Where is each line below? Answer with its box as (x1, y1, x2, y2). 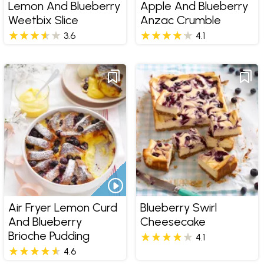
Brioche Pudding (8, 228, 90, 243)
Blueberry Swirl (140, 200, 217, 214)
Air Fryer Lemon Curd (8, 200, 117, 214)
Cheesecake (140, 214, 206, 229)
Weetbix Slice (8, 12, 78, 27)
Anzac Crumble (140, 12, 221, 27)
